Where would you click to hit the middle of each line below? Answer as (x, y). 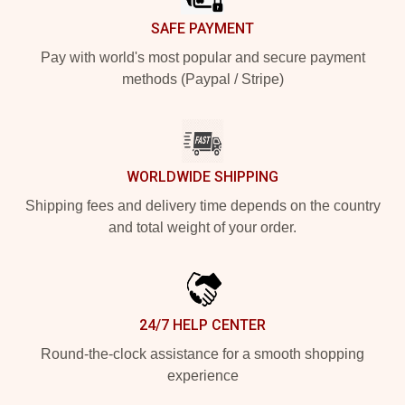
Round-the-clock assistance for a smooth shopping (202, 353)
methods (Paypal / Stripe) (202, 79)
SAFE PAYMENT (202, 28)
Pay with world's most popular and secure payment (202, 57)
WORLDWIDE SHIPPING (202, 176)
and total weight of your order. (202, 227)
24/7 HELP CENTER (202, 325)
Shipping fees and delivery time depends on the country (202, 205)
